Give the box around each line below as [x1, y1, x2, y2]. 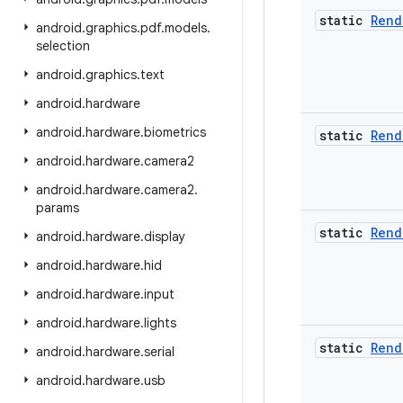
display [144, 228, 185, 245]
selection [36, 38, 90, 54]
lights [144, 315, 176, 331]
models [165, 20, 207, 36]
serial [144, 344, 175, 360]
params [36, 200, 79, 216]
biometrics [144, 124, 206, 140]
